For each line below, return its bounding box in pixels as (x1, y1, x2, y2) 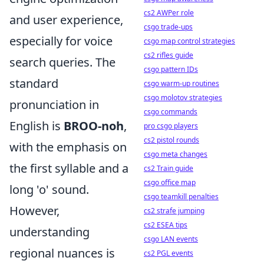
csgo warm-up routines (144, 78, 219, 88)
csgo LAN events (144, 234, 198, 244)
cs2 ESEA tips (144, 220, 187, 230)
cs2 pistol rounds (144, 135, 199, 145)
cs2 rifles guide (144, 50, 193, 60)
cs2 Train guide (144, 163, 193, 173)
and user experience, (9, 12, 123, 28)
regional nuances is (9, 245, 115, 261)
